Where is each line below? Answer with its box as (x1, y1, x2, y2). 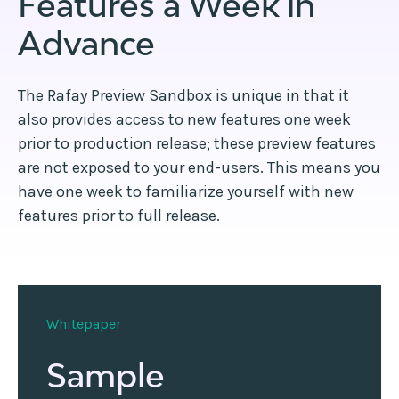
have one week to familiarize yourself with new (18, 181, 354, 201)
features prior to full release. (18, 205, 220, 225)
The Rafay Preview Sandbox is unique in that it (18, 85, 349, 105)
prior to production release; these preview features (18, 133, 376, 153)
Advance (18, 23, 155, 62)
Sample (46, 355, 165, 395)
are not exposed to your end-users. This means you (18, 157, 380, 177)
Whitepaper (46, 314, 121, 332)
